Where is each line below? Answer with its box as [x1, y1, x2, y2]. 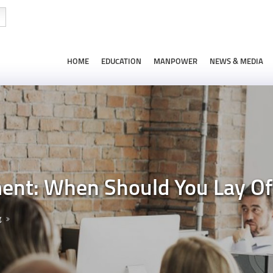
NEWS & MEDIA [210, 58, 263, 66]
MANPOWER [154, 58, 197, 66]
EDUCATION [101, 58, 141, 66]
